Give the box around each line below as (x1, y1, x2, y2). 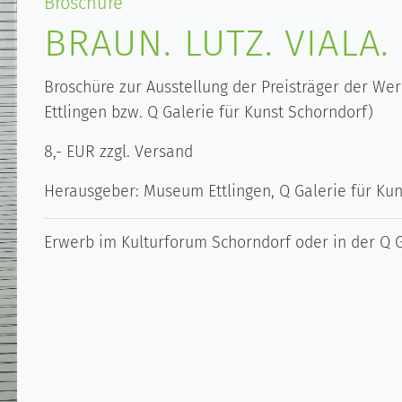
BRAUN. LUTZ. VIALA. (44, 20, 390, 66)
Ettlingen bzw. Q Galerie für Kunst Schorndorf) (44, 101, 373, 122)
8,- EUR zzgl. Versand (44, 141, 193, 162)
